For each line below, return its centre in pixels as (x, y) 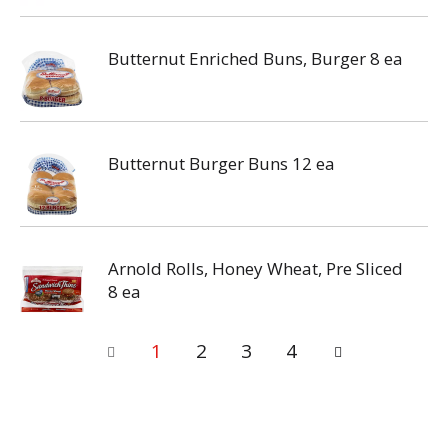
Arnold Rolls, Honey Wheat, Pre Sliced (255, 268)
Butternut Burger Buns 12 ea (221, 163)
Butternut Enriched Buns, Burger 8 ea (255, 58)
